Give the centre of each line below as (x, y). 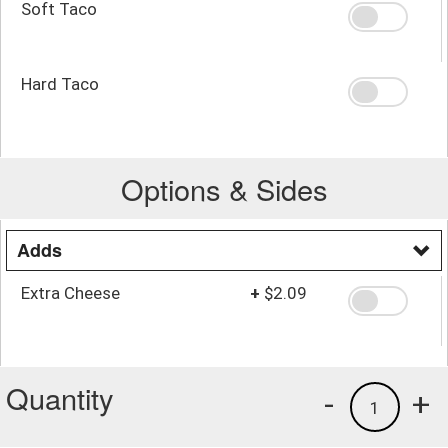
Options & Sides (224, 188)
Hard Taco (60, 83)
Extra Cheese (70, 292)
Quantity (60, 397)
